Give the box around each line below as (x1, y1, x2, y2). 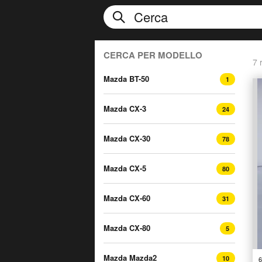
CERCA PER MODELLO (104, 49, 202, 61)
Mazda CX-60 (104, 192, 150, 204)
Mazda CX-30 (104, 133, 150, 144)
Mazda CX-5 (104, 163, 146, 174)
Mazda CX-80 (104, 222, 150, 233)
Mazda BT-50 (104, 73, 149, 84)
